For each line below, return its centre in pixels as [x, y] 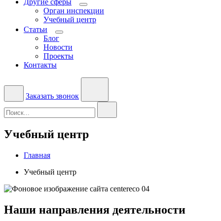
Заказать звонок [52, 96]
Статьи [36, 29]
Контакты [40, 65]
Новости [58, 47]
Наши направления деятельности [95, 209]
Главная [37, 155]
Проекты [58, 56]
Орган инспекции [74, 11]
